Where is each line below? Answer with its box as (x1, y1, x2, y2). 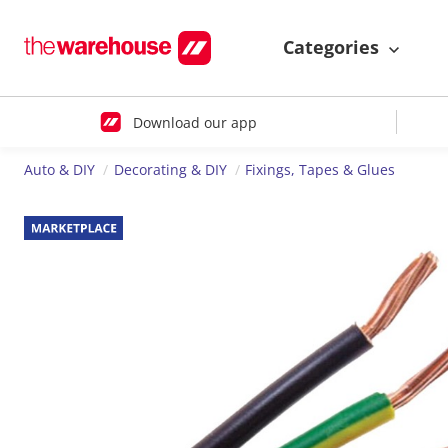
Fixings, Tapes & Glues (245, 160, 396, 180)
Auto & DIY (24, 160, 95, 180)
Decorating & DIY (113, 160, 227, 180)
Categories (283, 35, 384, 60)
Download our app (132, 112, 257, 132)
